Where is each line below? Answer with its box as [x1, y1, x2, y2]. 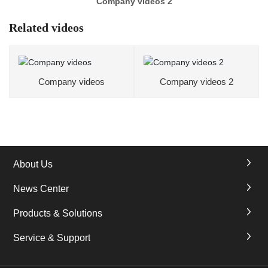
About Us [13, 159, 53, 170]
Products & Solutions [13, 208, 103, 219]
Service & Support [13, 233, 91, 243]
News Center [13, 184, 69, 194]
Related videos [9, 21, 84, 35]
